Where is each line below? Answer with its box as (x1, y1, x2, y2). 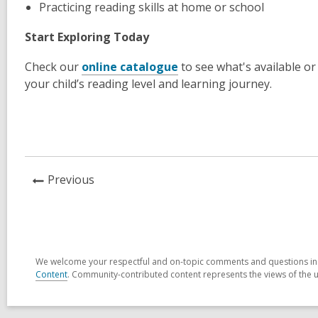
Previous (48, 171, 94, 187)
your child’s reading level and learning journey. (25, 75, 275, 92)
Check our (25, 58, 79, 75)
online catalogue (82, 58, 178, 75)
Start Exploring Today (25, 28, 149, 45)
